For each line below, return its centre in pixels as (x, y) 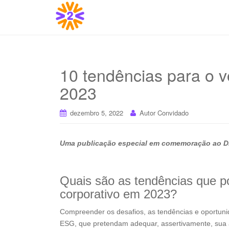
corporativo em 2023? (118, 194)
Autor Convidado (164, 113)
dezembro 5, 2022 (97, 113)
